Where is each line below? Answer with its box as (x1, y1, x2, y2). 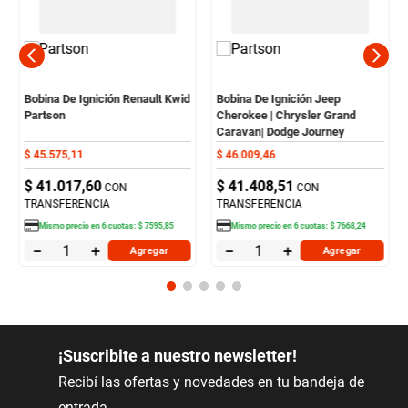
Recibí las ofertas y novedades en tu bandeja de (57, 372, 364, 391)
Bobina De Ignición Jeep (217, 91, 341, 106)
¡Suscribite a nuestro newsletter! (57, 345, 297, 365)
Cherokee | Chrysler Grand (217, 107, 356, 122)
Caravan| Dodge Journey (217, 124, 345, 138)
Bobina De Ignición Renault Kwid (24, 91, 190, 106)
